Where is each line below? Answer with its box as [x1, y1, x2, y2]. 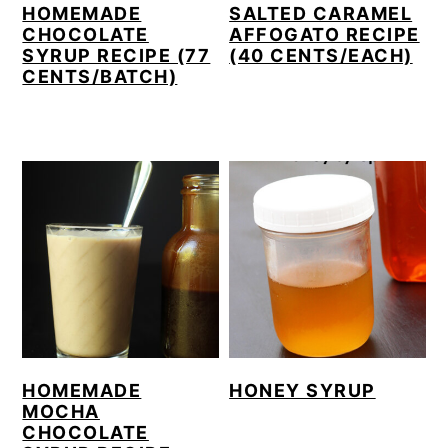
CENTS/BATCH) [22, 66, 178, 88]
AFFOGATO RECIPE [229, 24, 420, 46]
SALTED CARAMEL [229, 3, 413, 25]
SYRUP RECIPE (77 [22, 45, 211, 67]
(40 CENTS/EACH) [229, 45, 413, 67]
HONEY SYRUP [229, 379, 376, 401]
